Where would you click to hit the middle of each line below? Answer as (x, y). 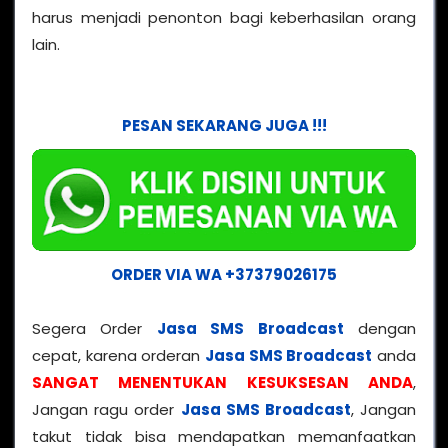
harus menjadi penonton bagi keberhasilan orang (224, 17)
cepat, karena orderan (118, 355)
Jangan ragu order (106, 409)
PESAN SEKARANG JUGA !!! (224, 125)
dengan (380, 328)
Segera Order (94, 328)
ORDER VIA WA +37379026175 (224, 274)
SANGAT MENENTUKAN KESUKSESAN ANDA (222, 382)
